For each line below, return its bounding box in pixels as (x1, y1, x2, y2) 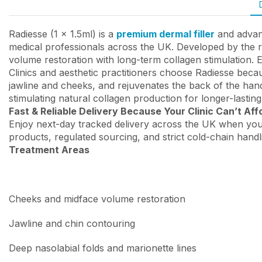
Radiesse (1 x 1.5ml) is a (9, 27, 116, 40)
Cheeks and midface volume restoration (9, 192, 185, 205)
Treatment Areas (9, 143, 89, 156)
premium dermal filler (116, 27, 215, 40)
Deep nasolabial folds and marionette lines (9, 242, 196, 254)
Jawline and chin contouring (9, 217, 135, 229)
